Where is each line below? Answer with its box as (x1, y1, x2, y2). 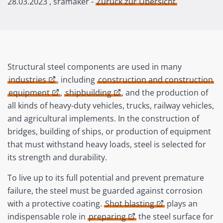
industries (8, 74, 47, 86)
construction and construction (98, 74, 213, 86)
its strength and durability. (7, 152, 107, 163)
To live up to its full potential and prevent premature (7, 172, 204, 184)
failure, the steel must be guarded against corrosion (7, 185, 203, 197)
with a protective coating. (7, 198, 104, 210)
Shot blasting (105, 198, 155, 210)
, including (56, 74, 97, 86)
